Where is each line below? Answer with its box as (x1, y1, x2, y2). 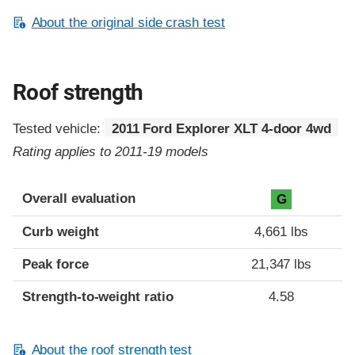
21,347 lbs (250, 256, 312, 272)
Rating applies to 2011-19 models (13, 143, 208, 159)
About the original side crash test (31, 14, 226, 30)
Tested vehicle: (13, 120, 105, 136)
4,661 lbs (254, 223, 308, 239)
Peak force (22, 256, 89, 272)
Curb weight (22, 223, 99, 239)
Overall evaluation (22, 190, 136, 206)
